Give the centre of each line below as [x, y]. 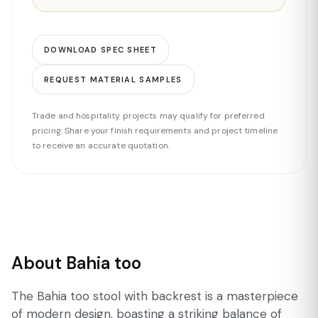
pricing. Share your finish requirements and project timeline [155, 131]
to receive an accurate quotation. [101, 146]
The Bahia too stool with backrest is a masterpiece [155, 296]
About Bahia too [76, 263]
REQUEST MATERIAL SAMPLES [113, 79]
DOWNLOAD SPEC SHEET [101, 50]
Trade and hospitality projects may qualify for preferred [148, 116]
